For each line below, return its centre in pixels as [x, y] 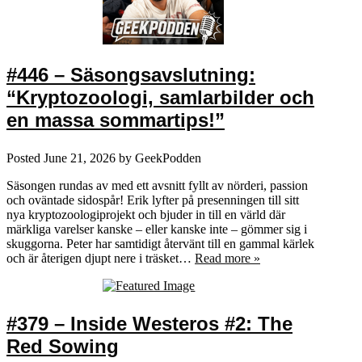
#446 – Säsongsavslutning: [131, 74]
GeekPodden [168, 158]
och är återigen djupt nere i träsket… [101, 258]
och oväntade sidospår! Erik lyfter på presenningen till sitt [153, 200]
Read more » [227, 258]
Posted [25, 158]
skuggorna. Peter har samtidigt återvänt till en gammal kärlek [160, 243]
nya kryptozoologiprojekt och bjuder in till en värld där [146, 214]
